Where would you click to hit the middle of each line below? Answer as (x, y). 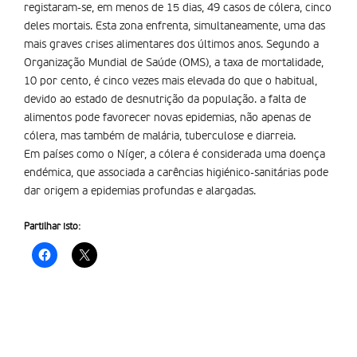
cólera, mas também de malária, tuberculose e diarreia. (160, 136)
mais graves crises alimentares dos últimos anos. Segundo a (171, 45)
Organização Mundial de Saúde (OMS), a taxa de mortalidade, (174, 63)
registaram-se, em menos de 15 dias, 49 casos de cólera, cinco (178, 8)
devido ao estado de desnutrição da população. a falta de (165, 100)
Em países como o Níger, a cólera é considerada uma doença (175, 155)
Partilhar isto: (52, 227)
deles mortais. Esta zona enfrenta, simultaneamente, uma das (175, 26)
